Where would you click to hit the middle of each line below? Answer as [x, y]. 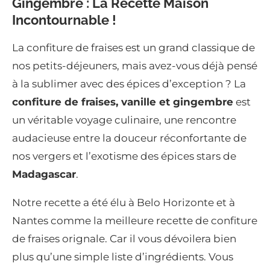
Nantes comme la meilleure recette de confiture [135, 221]
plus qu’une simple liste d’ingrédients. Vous [123, 257]
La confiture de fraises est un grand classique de [133, 48]
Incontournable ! [64, 20]
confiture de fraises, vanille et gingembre [123, 102]
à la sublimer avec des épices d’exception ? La [129, 84]
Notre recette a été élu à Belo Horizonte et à [124, 203]
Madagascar [44, 174]
